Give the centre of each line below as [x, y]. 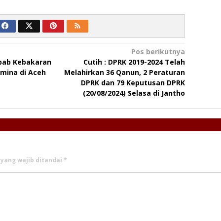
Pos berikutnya [158, 52]
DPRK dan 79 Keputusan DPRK [133, 83]
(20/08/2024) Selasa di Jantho [134, 93]
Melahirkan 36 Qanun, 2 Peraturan [124, 72]
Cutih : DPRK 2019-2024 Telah [134, 62]
